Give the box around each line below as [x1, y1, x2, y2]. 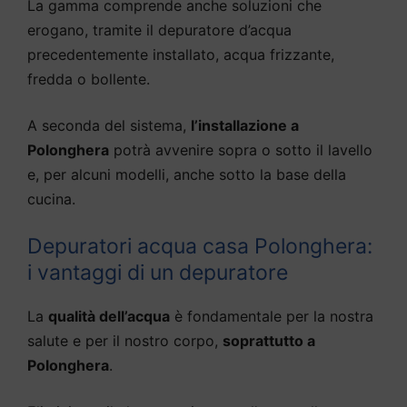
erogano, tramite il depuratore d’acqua [27, 20, 292, 39]
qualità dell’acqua [48, 306, 170, 325]
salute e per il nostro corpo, [27, 331, 223, 350]
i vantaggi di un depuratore [27, 259, 288, 285]
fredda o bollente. [27, 69, 150, 88]
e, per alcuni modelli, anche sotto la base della [27, 164, 346, 184]
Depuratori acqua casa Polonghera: [27, 233, 372, 259]
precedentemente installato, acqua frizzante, [27, 45, 334, 64]
